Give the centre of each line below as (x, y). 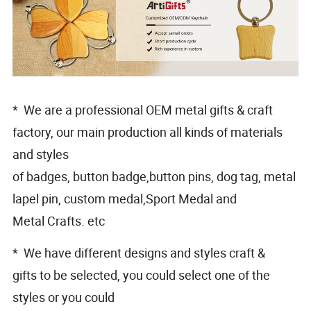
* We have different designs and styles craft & (139, 252)
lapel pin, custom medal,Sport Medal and (125, 198)
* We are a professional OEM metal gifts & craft (143, 109)
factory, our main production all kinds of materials (148, 132)
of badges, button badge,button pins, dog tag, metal (154, 176)
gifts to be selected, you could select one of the (142, 275)
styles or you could (64, 297)
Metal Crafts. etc (59, 220)
